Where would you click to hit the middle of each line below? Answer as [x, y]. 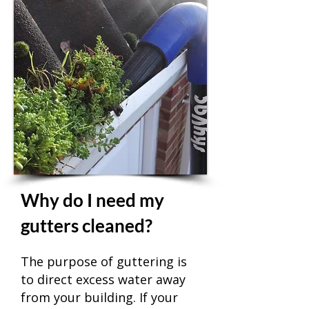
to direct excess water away [103, 279]
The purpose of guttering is [104, 261]
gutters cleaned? [87, 226]
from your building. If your [99, 297]
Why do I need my [92, 200]
